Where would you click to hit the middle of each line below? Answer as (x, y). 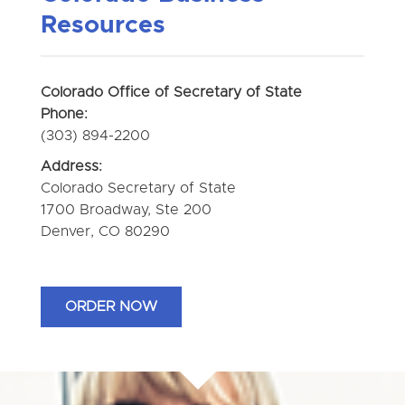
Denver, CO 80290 (105, 231)
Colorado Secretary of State (138, 188)
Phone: (64, 113)
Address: (71, 166)
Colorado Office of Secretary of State (171, 92)
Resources (103, 25)
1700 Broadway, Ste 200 (126, 209)
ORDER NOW (111, 307)
